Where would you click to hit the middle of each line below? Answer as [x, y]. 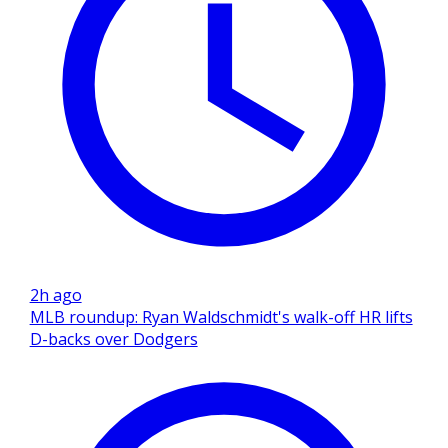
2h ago [55, 294]
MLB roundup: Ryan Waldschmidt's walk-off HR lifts [221, 316]
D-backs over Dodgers [113, 338]
